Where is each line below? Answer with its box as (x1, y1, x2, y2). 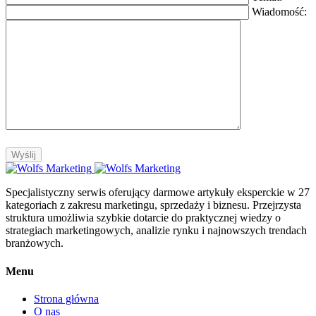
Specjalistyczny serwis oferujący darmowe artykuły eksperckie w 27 (6, 186, 310, 199)
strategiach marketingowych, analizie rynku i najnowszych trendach (6, 224, 307, 237)
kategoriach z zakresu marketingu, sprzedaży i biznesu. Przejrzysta (6, 199, 301, 212)
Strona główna (34, 292, 99, 305)
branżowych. (6, 237, 63, 250)
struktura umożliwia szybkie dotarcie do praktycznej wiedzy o (6, 212, 281, 224)
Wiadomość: (252, 6, 307, 18)
